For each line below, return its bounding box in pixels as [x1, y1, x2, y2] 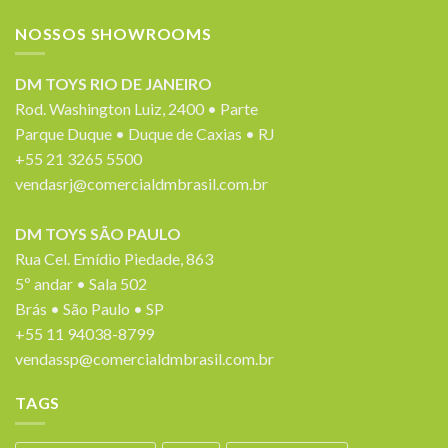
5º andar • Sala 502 [15, 274, 147, 294]
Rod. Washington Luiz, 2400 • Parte [15, 99, 258, 119]
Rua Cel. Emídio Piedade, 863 [15, 249, 213, 269]
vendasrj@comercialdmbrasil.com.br [15, 174, 268, 194]
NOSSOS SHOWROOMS [15, 23, 212, 43]
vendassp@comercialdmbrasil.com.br [15, 349, 274, 369]
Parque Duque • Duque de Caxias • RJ [15, 124, 275, 144]
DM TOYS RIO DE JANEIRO [15, 74, 212, 94]
